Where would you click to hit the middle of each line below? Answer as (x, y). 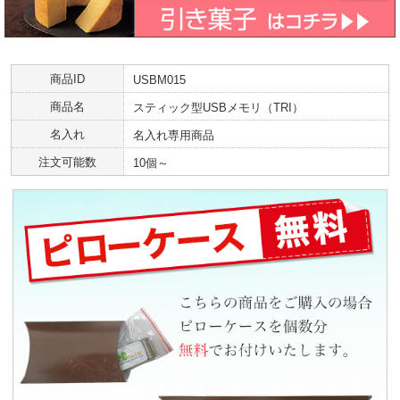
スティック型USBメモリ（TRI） (218, 107)
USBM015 (159, 79)
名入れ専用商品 (174, 135)
